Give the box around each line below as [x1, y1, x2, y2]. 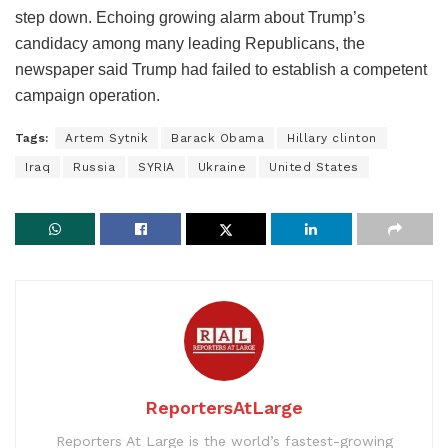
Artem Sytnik [65, 130, 148, 145]
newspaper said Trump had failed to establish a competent [15, 60, 427, 78]
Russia [73, 159, 115, 174]
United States [269, 159, 359, 174]
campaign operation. [15, 86, 160, 104]
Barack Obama [171, 130, 264, 145]
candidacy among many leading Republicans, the [15, 34, 365, 52]
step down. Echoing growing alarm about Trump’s [15, 8, 365, 26]
